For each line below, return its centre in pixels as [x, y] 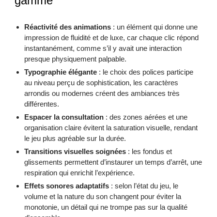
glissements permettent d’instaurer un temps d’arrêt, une [113, 162]
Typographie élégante [61, 72]
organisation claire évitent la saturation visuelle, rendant [111, 128]
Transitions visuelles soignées [75, 152]
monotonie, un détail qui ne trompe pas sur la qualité [106, 207]
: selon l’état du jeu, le [144, 186]
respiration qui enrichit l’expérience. [79, 173]
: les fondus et [149, 152]
